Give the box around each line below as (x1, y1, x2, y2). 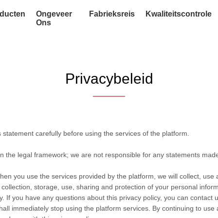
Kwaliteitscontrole (145, 10, 212, 18)
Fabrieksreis (89, 10, 135, 18)
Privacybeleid (65, 71, 153, 87)
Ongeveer (36, 10, 72, 18)
